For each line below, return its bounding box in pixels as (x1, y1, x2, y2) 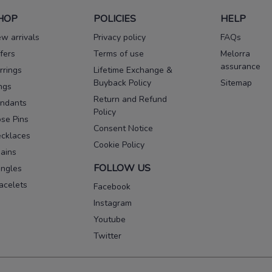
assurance (220, 61, 260, 73)
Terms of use (93, 48, 144, 60)
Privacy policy (93, 32, 146, 44)
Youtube (93, 214, 126, 226)
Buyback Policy (93, 77, 151, 89)
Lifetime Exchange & (93, 64, 172, 76)
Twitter (93, 230, 121, 242)
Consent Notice (93, 123, 153, 135)
